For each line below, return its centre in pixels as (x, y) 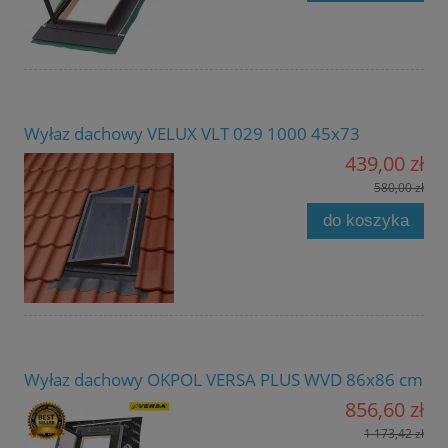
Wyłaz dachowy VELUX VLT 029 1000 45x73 (192, 133)
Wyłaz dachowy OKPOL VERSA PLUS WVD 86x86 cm (223, 379)
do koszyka (365, 220)
